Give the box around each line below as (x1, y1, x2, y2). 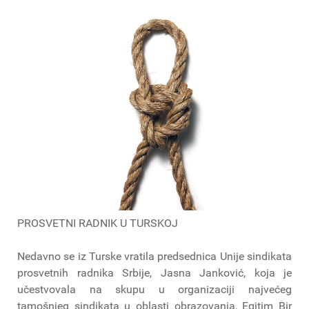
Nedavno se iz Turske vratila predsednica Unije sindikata (17, 250, 292, 263)
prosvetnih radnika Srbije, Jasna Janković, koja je (17, 266, 292, 280)
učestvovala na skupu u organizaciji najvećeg (17, 283, 292, 297)
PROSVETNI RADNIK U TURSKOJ (17, 217, 178, 230)
